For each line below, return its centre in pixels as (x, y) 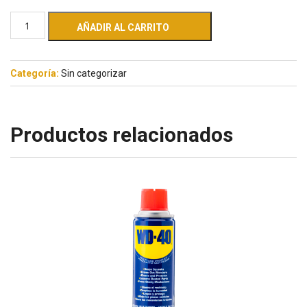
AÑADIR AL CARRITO (123, 28)
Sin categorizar (94, 74)
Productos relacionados (122, 135)
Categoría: (36, 74)
